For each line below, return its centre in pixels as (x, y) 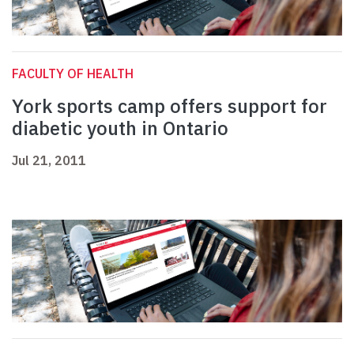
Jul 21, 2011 (49, 161)
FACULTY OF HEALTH (73, 74)
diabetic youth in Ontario (120, 128)
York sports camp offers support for (169, 106)
